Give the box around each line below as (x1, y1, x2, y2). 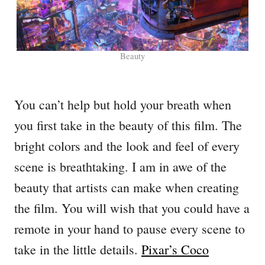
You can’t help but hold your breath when (14, 96, 231, 114)
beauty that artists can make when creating (14, 179, 239, 196)
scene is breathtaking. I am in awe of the (14, 158, 227, 176)
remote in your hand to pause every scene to (14, 220, 245, 238)
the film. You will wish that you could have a (14, 199, 250, 217)
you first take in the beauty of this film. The (14, 117, 242, 134)
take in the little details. (14, 241, 141, 258)
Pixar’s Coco (141, 241, 209, 258)
